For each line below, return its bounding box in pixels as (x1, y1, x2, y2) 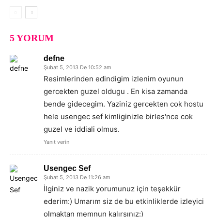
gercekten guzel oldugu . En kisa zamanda (44, 86, 187, 96)
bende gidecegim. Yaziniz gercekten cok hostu (44, 99, 203, 108)
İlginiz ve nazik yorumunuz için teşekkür (44, 184, 181, 193)
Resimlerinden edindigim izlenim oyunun (44, 74, 184, 83)
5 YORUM (10, 32, 54, 43)
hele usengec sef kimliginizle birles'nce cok (44, 111, 193, 121)
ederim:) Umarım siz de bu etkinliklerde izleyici (44, 196, 204, 206)
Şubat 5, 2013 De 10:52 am (44, 63, 111, 71)
